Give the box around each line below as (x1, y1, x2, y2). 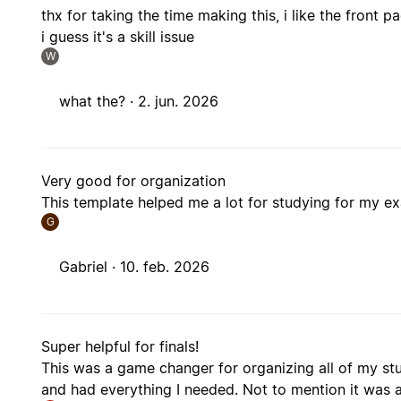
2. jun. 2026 (138, 92, 219, 111)
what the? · (59, 92, 139, 111)
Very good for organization (41, 172, 226, 191)
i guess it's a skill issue (41, 28, 195, 47)
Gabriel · (59, 258, 121, 277)
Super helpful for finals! (41, 337, 200, 356)
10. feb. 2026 (120, 258, 210, 277)
